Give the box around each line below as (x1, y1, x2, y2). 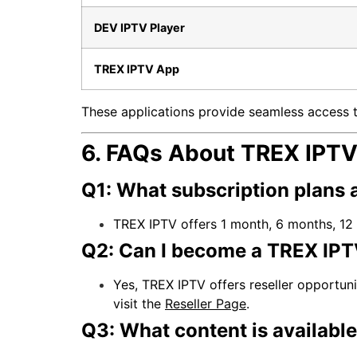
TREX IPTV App (94, 61, 179, 76)
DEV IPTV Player (94, 20, 185, 34)
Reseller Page (165, 295, 246, 312)
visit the (113, 295, 165, 312)
